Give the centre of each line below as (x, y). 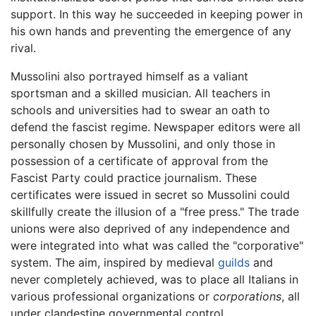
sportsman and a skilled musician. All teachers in (140, 93)
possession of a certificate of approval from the (139, 160)
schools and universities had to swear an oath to (140, 110)
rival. (23, 48)
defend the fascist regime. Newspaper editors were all (156, 127)
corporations (247, 296)
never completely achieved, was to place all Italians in (154, 279)
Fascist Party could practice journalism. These (134, 177)
